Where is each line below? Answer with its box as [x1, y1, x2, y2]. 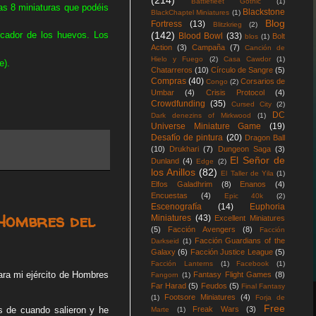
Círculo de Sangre [211, 66, 273, 74]
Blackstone [243, 7, 286, 17]
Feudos [200, 281, 227, 290]
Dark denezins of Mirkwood [151, 111, 251, 119]
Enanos [240, 180, 267, 188]
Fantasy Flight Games [193, 270, 272, 279]
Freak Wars [193, 305, 239, 313]
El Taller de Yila [221, 169, 274, 177]
